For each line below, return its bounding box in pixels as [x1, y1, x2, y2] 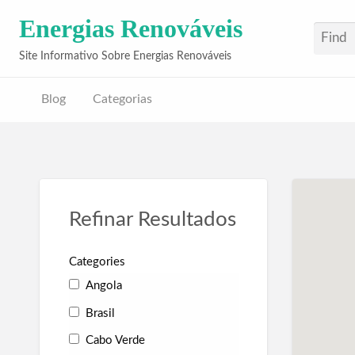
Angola [82, 280, 122, 292]
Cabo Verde [82, 334, 145, 347]
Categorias [92, 94, 152, 106]
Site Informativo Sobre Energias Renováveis [19, 51, 232, 63]
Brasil [82, 307, 115, 319]
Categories [68, 255, 125, 268]
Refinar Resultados [68, 209, 236, 231]
